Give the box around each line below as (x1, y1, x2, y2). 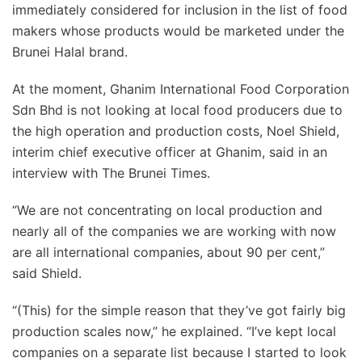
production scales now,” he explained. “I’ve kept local (12, 323, 336, 339)
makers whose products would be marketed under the (12, 23, 344, 39)
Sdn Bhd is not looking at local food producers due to (12, 102, 343, 118)
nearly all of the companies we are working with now (12, 223, 336, 239)
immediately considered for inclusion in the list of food (12, 2, 347, 18)
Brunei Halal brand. (12, 44, 128, 60)
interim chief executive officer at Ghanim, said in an (12, 144, 327, 160)
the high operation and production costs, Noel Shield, (12, 123, 339, 139)
